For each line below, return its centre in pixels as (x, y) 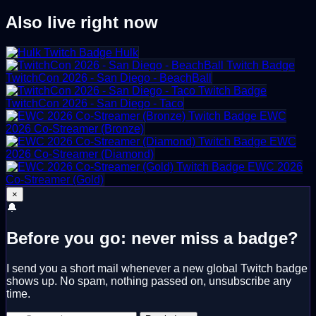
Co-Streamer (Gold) (55, 179)
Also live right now (82, 22)
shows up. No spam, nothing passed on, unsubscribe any (149, 281)
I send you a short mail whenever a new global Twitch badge (157, 268)
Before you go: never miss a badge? (152, 238)
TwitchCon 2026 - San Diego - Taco (95, 103)
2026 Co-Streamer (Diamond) (80, 154)
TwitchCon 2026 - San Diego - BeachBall (109, 78)
